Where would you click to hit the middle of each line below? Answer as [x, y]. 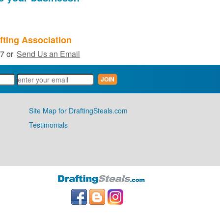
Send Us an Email [48, 54]
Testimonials [48, 125]
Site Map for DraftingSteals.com [78, 110]
